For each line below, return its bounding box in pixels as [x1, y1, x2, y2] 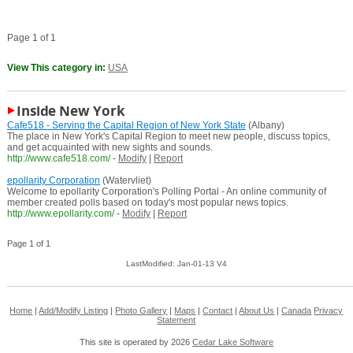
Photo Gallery [115, 306, 168, 316]
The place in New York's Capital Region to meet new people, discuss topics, [6, 131, 330, 143]
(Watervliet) [99, 175, 151, 187]
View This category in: [6, 62, 108, 74]
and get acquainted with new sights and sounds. [6, 142, 213, 154]
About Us [239, 306, 275, 316]
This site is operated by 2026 [79, 337, 192, 347]
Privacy [314, 306, 344, 316]
